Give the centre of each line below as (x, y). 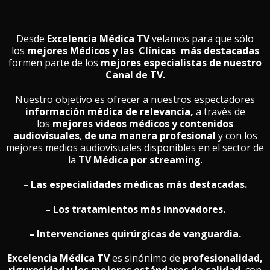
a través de (219, 112)
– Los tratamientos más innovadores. (135, 209)
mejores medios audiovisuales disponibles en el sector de (135, 148)
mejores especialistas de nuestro (181, 63)
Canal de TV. (135, 75)
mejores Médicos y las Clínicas (101, 51)
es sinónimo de (145, 258)
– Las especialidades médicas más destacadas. (135, 185)
